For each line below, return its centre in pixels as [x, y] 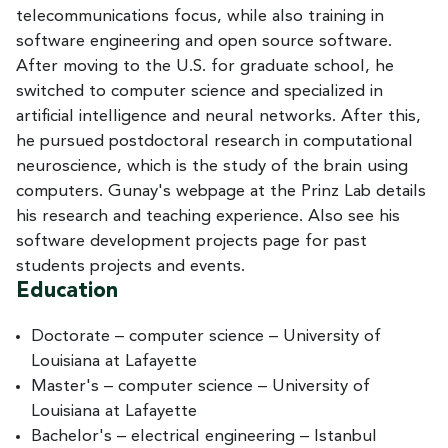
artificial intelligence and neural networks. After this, [218, 116]
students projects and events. [130, 266]
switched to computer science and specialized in [199, 91]
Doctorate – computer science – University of [206, 336]
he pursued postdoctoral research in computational [214, 141]
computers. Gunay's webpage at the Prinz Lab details [221, 191]
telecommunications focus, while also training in [200, 16]
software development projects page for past [191, 241]
